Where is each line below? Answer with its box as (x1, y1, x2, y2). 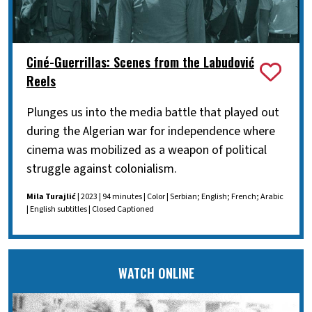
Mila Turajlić (26, 191, 76, 203)
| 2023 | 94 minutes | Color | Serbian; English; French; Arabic (76, 191, 283, 203)
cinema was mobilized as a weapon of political (26, 141, 267, 159)
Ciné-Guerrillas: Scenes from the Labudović (26, 53, 254, 72)
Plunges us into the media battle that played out (26, 104, 279, 122)
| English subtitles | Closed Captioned (26, 203, 154, 216)
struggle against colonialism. (26, 160, 177, 178)
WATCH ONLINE (118, 264, 194, 283)
